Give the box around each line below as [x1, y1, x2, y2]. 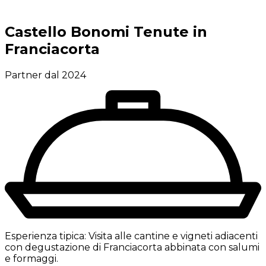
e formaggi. [5, 252, 58, 264]
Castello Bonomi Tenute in [5, 23, 207, 40]
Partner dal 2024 [5, 69, 86, 81]
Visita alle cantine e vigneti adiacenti [88, 230, 258, 242]
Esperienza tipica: [5, 230, 86, 242]
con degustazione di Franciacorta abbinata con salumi [5, 241, 259, 253]
